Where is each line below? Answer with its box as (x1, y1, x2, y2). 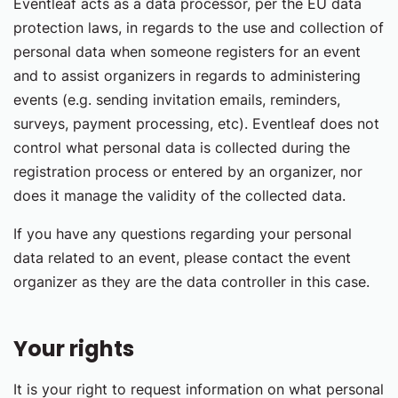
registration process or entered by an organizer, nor (13, 163, 362, 180)
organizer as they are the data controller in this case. (13, 273, 370, 291)
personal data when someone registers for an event (13, 43, 361, 60)
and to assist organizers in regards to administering (13, 67, 361, 84)
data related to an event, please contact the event (13, 249, 351, 267)
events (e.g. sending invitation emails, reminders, (13, 91, 340, 108)
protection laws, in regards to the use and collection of (13, 19, 384, 36)
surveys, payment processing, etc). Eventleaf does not (13, 115, 379, 132)
